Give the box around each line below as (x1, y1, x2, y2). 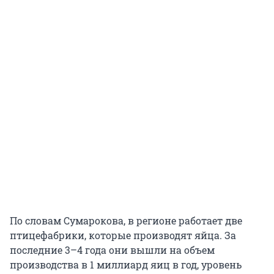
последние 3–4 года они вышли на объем (10, 243, 215, 257)
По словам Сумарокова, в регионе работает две (10, 214, 242, 228)
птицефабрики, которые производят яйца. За (10, 229, 236, 242)
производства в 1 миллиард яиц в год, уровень (10, 258, 242, 272)
